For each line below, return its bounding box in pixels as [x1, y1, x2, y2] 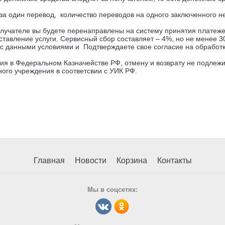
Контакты [157, 156, 192, 165]
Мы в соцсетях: [87, 186, 138, 193]
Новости [74, 156, 106, 165]
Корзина [116, 156, 147, 165]
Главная [33, 156, 65, 165]
